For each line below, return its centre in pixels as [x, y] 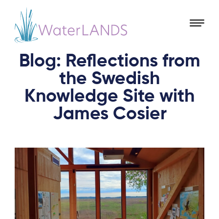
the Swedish [109, 79]
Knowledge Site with [109, 97]
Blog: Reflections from [109, 61]
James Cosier [109, 114]
